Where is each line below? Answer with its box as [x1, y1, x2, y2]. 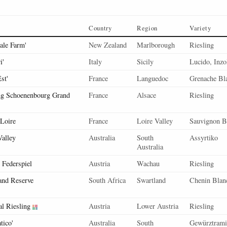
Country [89, 23, 112, 32]
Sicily [137, 57, 154, 66]
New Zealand [89, 40, 127, 50]
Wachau [137, 159, 160, 168]
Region [137, 23, 158, 32]
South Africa [89, 175, 126, 185]
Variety [190, 23, 211, 32]
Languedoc [137, 73, 168, 83]
